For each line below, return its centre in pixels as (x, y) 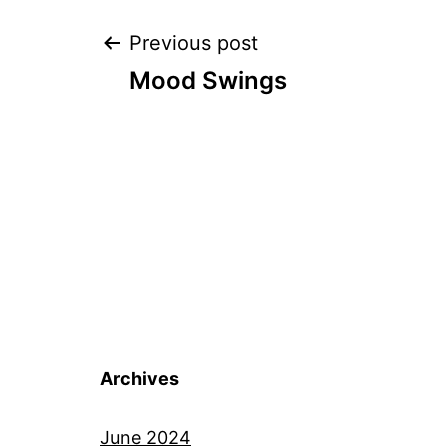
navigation (215, 118)
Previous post (193, 43)
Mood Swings (208, 81)
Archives (139, 379)
